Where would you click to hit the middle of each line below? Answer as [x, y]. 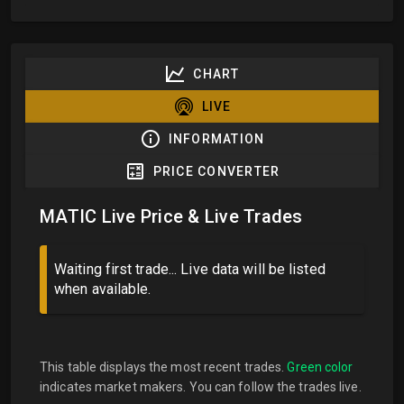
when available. [103, 289]
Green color [320, 367]
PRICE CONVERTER [216, 171]
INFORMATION [216, 139]
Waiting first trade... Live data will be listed [190, 269]
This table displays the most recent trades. [164, 367]
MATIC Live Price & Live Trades [171, 216]
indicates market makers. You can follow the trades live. [201, 387]
